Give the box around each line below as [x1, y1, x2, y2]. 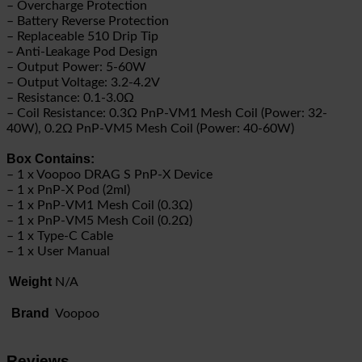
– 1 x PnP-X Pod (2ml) [6, 183, 130, 197]
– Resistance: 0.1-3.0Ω [6, 91, 134, 105]
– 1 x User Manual [6, 245, 110, 259]
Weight [9, 275, 52, 289]
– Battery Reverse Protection [6, 15, 169, 28]
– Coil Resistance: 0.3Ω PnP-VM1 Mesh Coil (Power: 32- [6, 107, 327, 120]
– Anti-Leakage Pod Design [6, 45, 158, 59]
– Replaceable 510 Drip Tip [6, 30, 158, 44]
